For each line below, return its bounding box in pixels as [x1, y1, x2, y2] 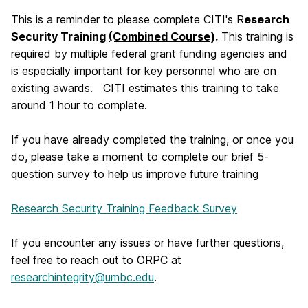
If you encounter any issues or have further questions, [11, 236, 284, 250]
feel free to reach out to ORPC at [11, 253, 185, 267]
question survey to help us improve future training [11, 167, 265, 181]
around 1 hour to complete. [11, 98, 151, 112]
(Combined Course [109, 30, 210, 43]
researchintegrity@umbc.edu [11, 270, 154, 284]
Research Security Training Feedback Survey [11, 201, 237, 215]
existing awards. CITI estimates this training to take [11, 81, 279, 95]
